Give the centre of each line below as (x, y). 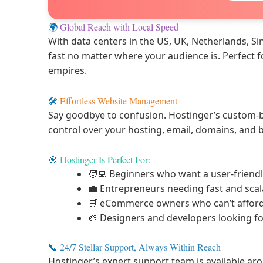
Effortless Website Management (119, 100)
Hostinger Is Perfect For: (105, 160)
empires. (68, 71)
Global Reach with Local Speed (119, 27)
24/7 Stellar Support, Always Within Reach (140, 247)
